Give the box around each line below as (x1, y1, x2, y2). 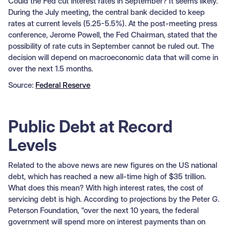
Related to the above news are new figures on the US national (8, 160, 217, 170)
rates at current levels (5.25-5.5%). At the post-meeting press (8, 18, 217, 28)
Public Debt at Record (8, 116, 172, 137)
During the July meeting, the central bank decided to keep (8, 7, 205, 17)
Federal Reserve (35, 80, 90, 90)
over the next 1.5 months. (8, 63, 93, 73)
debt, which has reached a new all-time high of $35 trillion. (8, 171, 206, 181)
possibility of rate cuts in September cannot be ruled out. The (8, 41, 214, 51)
